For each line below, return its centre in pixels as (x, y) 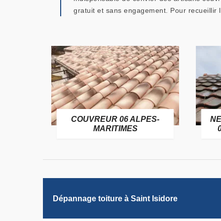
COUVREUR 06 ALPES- (56, 119)
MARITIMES (56, 129)
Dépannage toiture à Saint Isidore (115, 198)
